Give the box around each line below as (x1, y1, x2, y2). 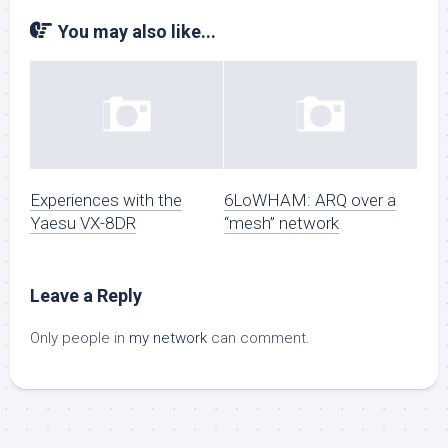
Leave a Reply (30, 285, 142, 307)
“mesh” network (224, 213, 339, 234)
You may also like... (58, 21, 216, 42)
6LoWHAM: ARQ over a (224, 190, 396, 211)
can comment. (207, 329, 310, 348)
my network (129, 329, 207, 348)
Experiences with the (30, 190, 182, 211)
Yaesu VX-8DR (30, 213, 136, 234)
